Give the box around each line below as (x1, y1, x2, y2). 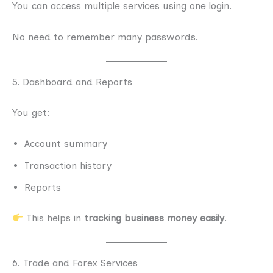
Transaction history (24, 160, 112, 172)
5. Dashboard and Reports (12, 76, 132, 88)
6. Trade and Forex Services (12, 257, 138, 269)
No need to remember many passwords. (12, 31, 198, 43)
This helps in (23, 212, 85, 224)
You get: (12, 106, 50, 118)
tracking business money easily (84, 212, 225, 224)
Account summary (24, 138, 107, 150)
